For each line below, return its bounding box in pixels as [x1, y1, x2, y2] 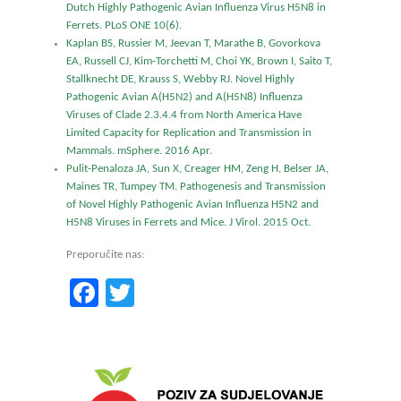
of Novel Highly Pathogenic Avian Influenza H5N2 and [66, 199, 319, 210]
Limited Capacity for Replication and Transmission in [66, 127, 311, 139]
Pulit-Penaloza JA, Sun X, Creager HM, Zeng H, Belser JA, [66, 163, 328, 175]
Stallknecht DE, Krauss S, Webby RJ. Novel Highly [66, 73, 294, 85]
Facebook [98, 278, 210, 307]
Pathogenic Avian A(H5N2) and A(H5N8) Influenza [66, 91, 303, 103]
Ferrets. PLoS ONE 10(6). [66, 20, 182, 31]
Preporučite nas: [66, 249, 144, 260]
